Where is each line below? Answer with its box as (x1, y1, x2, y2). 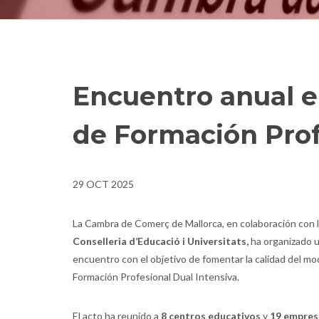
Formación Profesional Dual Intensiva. (73, 271, 239, 283)
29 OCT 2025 (73, 178, 134, 190)
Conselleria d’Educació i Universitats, (73, 235, 249, 247)
